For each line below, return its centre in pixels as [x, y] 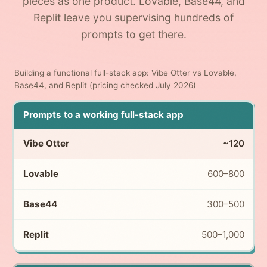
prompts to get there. [133, 34]
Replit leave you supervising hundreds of [133, 17]
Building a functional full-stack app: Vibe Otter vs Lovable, [125, 72]
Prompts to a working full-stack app [103, 115]
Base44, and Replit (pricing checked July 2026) [105, 85]
